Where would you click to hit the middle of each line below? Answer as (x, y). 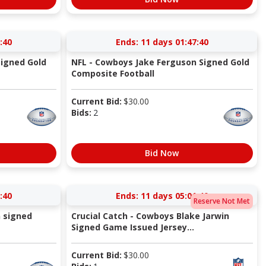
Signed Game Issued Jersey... (132, 227)
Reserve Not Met (222, 201)
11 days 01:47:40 (174, 42)
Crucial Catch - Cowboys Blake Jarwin (150, 216)
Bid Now (162, 153)
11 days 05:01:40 (174, 195)
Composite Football (113, 73)
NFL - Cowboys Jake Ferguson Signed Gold (160, 62)
